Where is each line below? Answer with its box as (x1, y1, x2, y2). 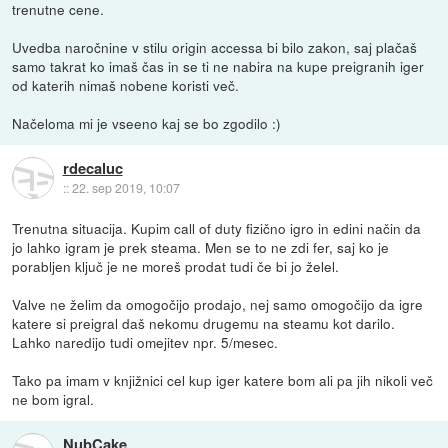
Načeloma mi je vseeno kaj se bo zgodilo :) (12, 112, 282, 133)
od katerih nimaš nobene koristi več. (12, 74, 240, 95)
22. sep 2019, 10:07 (71, 179, 180, 197)
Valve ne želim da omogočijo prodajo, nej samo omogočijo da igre (12, 293, 424, 314)
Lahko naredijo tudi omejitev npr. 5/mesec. (12, 331, 279, 352)
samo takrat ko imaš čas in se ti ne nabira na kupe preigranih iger (12, 55, 425, 76)
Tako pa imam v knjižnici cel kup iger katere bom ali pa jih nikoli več (12, 369, 434, 390)
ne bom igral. (12, 388, 95, 409)
